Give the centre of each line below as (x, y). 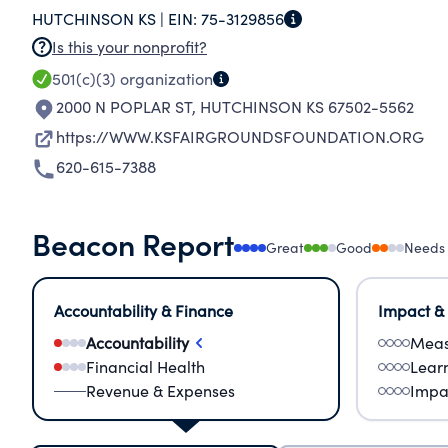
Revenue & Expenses (160, 390)
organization (164, 78)
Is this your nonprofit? (129, 46)
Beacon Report (133, 243)
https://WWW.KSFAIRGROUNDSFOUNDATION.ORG (240, 136)
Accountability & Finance (143, 310)
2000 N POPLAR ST (124, 106)
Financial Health (145, 366)
